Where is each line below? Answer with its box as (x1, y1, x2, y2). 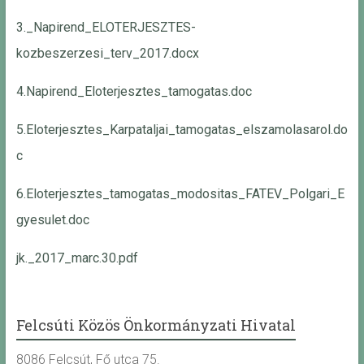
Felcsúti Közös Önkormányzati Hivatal (15, 315, 296, 336)
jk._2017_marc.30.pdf (15, 250, 138, 266)
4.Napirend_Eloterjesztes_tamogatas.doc (15, 84, 252, 100)
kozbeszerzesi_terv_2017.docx (15, 45, 199, 62)
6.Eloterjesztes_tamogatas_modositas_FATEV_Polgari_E (15, 186, 344, 202)
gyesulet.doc (15, 212, 89, 228)
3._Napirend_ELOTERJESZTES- (15, 19, 196, 36)
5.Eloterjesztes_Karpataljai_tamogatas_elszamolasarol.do (15, 122, 348, 138)
